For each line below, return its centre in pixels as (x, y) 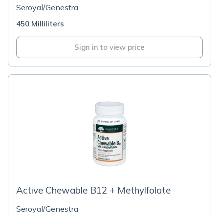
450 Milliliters (40, 24)
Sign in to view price (109, 47)
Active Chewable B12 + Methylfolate (93, 190)
